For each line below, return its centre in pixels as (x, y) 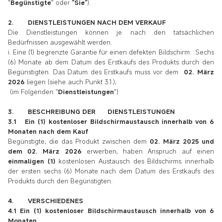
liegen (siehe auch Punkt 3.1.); (71, 82)
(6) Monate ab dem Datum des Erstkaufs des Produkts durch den (111, 62)
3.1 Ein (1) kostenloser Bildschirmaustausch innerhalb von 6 (111, 122)
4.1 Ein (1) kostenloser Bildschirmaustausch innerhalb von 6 (111, 211)
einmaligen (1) (33, 161)
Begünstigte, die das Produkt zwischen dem (79, 141)
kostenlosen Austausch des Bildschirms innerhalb (136, 161)
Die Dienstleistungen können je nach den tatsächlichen (111, 32)
